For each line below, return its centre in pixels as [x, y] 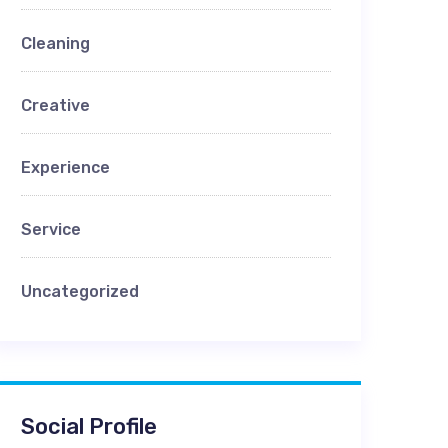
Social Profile [89, 426]
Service [51, 229]
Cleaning [55, 43]
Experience [65, 167]
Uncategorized [80, 291]
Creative [55, 105]
